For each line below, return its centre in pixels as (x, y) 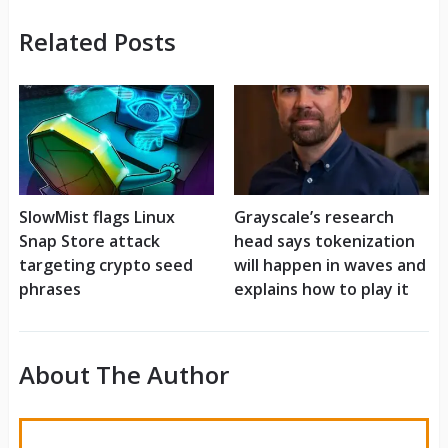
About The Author (123, 375)
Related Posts (97, 42)
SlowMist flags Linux (96, 217)
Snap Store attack (89, 241)
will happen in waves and (329, 265)
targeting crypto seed (105, 265)
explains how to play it (321, 289)
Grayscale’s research (313, 217)
